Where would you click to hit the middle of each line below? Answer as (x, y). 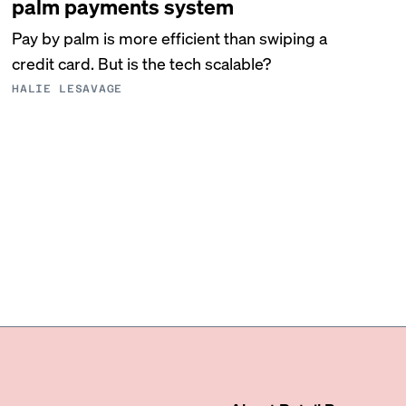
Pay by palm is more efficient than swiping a (170, 38)
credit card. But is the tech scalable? (142, 63)
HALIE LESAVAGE (67, 89)
